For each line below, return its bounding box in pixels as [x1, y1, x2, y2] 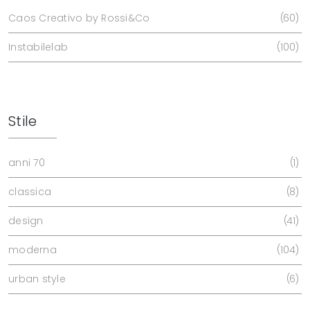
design [8, 213, 44, 228]
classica [8, 184, 51, 199]
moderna [8, 242, 57, 257]
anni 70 [8, 155, 45, 170]
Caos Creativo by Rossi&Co [8, 10, 150, 25]
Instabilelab [8, 39, 68, 54]
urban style [8, 271, 66, 286]
